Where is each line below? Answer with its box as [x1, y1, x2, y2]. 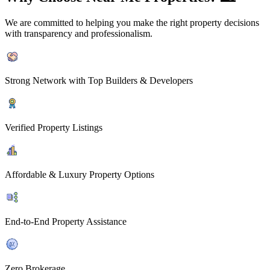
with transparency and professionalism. [5, 28, 152, 39]
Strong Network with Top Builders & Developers [5, 75, 193, 86]
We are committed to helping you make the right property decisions [5, 17, 259, 28]
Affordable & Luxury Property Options [5, 169, 154, 180]
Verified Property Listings [5, 122, 102, 133]
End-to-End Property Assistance [5, 216, 127, 227]
